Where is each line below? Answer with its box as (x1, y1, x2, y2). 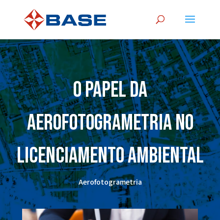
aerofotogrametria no (27, 110, 193, 137)
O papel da (73, 77, 147, 104)
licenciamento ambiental (16, 142, 204, 169)
